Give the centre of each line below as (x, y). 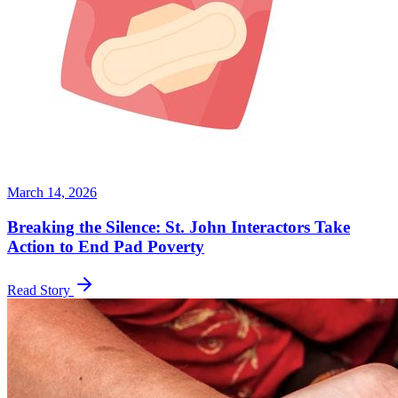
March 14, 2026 (52, 193)
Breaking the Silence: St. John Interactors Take (179, 227)
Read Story (40, 290)
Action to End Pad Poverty (106, 247)
